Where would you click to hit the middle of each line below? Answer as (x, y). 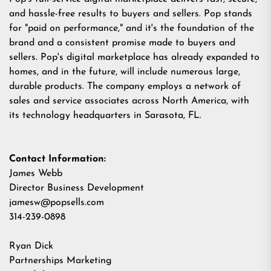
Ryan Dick (31, 246)
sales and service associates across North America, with (129, 101)
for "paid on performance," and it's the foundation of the (132, 28)
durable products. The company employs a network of (125, 87)
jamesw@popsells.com (57, 203)
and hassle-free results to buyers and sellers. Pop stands (131, 14)
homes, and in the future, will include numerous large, (125, 72)
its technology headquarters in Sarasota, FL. (105, 116)
